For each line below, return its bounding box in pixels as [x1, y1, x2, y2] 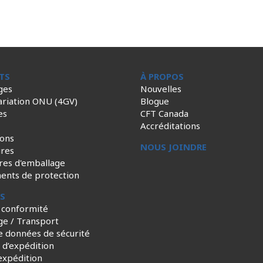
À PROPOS [140, 70, 184, 82]
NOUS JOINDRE [140, 141, 207, 153]
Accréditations [140, 120, 200, 131]
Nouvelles [140, 83, 181, 95]
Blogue [140, 95, 169, 107]
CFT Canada [140, 107, 188, 119]
